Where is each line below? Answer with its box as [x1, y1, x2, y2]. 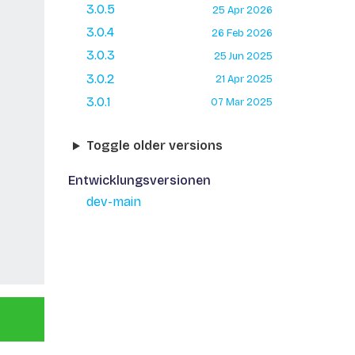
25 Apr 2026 [212, 3, 273, 16]
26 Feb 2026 [211, 26, 273, 39]
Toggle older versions [86, 138, 223, 154]
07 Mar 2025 [210, 96, 273, 109]
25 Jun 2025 [213, 49, 273, 62]
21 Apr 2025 [215, 73, 273, 86]
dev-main [86, 194, 141, 210]
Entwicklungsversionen [67, 173, 211, 189]
